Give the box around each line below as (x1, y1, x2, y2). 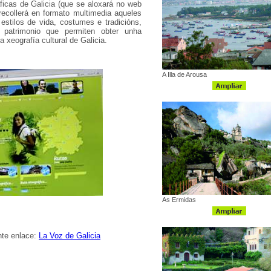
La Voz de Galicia (39, 231, 100, 241)
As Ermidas (162, 196, 196, 203)
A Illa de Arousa (162, 71, 207, 78)
